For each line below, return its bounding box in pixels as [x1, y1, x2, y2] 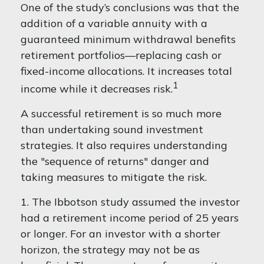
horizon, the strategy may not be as [21, 243, 200, 256]
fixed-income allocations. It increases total [21, 64, 232, 78]
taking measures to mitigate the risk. [21, 170, 207, 184]
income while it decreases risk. [21, 82, 173, 95]
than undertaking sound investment [21, 123, 203, 136]
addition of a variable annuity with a [21, 16, 207, 30]
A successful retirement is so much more [21, 107, 222, 120]
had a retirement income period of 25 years [21, 211, 239, 225]
